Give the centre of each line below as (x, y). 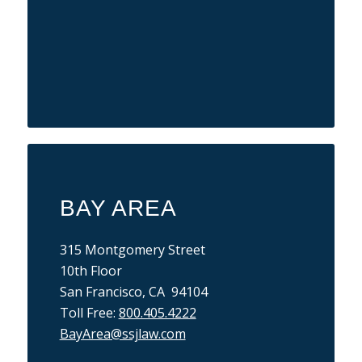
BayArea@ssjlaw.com (122, 334)
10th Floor (90, 271)
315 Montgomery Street (132, 250)
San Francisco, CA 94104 (133, 292)
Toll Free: (89, 313)
